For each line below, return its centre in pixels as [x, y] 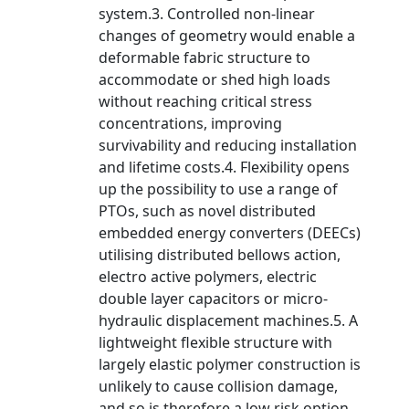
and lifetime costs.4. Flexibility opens [224, 167]
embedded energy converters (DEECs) [230, 233]
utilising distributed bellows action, [220, 255]
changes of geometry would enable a [227, 36]
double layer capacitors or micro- [213, 299]
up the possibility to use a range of [218, 189]
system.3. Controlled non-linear [207, 14]
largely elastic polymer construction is [230, 364]
